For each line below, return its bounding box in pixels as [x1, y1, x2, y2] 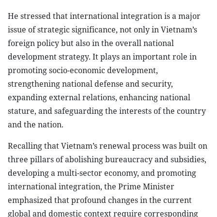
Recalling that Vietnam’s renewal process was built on [8, 140, 207, 151]
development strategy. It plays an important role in [8, 51, 197, 62]
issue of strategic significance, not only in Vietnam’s [8, 24, 197, 35]
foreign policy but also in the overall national [8, 38, 174, 48]
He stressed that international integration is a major [8, 11, 201, 21]
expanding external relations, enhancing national [8, 92, 190, 103]
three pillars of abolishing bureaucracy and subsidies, [8, 154, 206, 165]
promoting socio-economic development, [8, 65, 158, 76]
